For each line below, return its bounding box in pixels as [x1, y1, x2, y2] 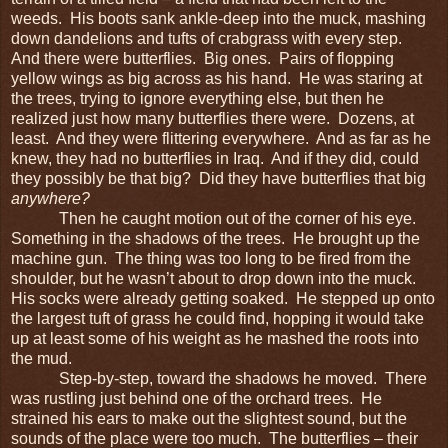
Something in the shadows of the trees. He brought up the [11, 229, 420, 247]
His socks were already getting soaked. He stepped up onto [11, 289, 435, 307]
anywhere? [11, 189, 90, 207]
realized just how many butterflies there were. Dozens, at [11, 109, 414, 127]
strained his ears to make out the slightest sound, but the [11, 409, 407, 427]
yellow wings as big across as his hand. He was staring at [11, 69, 422, 87]
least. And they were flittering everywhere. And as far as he [11, 129, 431, 147]
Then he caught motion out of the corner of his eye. [11, 209, 420, 227]
